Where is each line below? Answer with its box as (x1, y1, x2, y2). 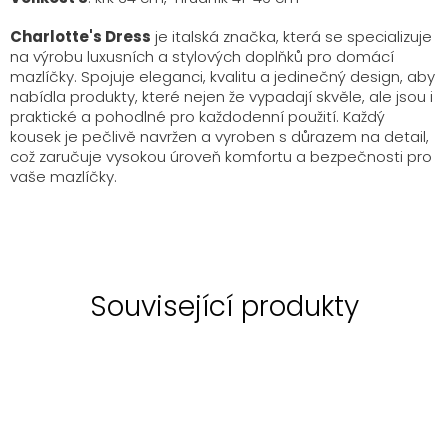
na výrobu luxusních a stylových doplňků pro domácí (10, 46, 394, 68)
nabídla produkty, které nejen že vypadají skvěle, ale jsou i (10, 86, 433, 108)
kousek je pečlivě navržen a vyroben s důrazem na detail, (10, 126, 429, 148)
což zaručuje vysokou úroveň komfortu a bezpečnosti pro (10, 146, 432, 168)
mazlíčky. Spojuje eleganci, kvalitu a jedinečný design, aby (10, 66, 435, 88)
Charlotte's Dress (10, 26, 151, 48)
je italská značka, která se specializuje (151, 26, 432, 48)
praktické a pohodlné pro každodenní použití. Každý (10, 106, 385, 128)
